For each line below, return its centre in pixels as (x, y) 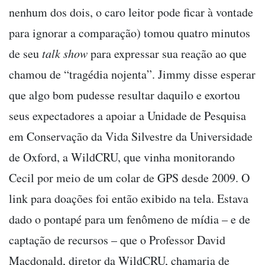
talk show (65, 53)
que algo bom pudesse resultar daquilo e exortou (125, 95)
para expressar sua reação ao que (167, 53)
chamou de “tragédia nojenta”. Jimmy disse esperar (132, 74)
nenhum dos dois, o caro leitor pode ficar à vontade (131, 12)
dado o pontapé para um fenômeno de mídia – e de (130, 219)
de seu (25, 53)
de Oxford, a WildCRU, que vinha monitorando (122, 157)
